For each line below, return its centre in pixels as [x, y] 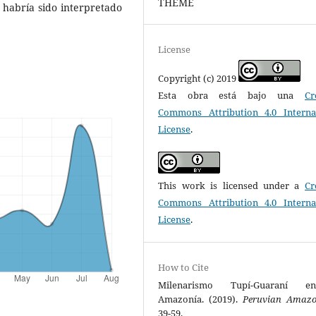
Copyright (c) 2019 [199, 79]
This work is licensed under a [231, 186]
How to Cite [184, 268]
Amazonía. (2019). [200, 299]
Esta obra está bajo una [231, 96]
